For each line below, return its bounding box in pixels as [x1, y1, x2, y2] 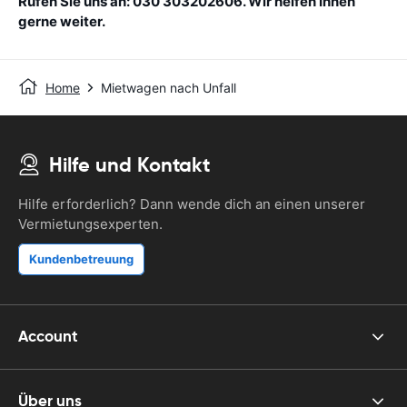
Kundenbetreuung [29, 251, 134, 266]
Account [18, 326, 78, 347]
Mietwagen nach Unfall [101, 79, 236, 95]
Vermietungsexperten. [18, 214, 163, 233]
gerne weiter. [18, 12, 105, 30]
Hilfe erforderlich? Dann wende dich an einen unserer [18, 194, 365, 213]
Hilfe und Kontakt [49, 152, 210, 177]
